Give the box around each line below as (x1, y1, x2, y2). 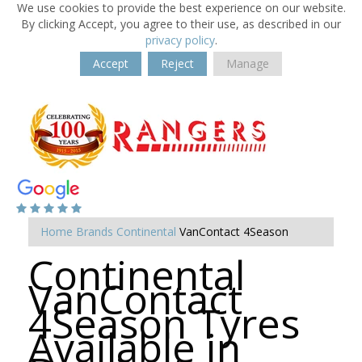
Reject (161, 56, 194, 71)
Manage (226, 56, 269, 71)
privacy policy (145, 32, 215, 48)
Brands (76, 224, 113, 239)
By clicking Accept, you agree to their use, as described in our (21, 16, 341, 32)
